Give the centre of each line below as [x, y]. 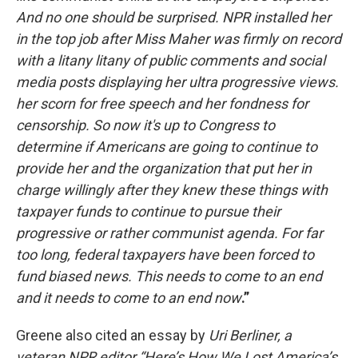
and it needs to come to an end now [129, 297]
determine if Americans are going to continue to [167, 146]
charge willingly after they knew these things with [172, 189]
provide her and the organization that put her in [164, 168]
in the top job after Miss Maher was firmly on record [179, 38]
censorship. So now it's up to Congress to [145, 125]
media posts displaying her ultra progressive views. [177, 82]
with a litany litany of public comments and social [171, 60]
